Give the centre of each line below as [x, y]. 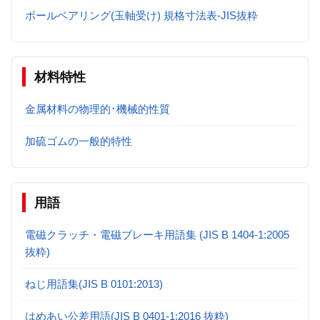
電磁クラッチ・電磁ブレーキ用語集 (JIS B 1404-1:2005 [157, 234]
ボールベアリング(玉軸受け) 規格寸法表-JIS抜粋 [141, 15]
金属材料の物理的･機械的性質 [97, 109]
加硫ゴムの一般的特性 [79, 141]
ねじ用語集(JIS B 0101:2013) [94, 284]
